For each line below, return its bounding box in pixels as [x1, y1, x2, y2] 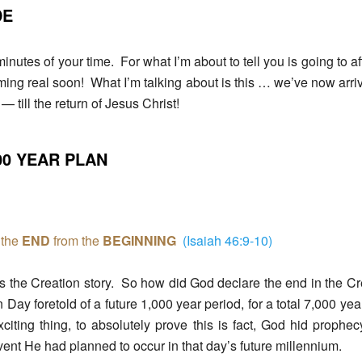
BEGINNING [103, 231, 176, 250]
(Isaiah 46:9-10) [183, 231, 272, 250]
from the [50, 231, 103, 250]
